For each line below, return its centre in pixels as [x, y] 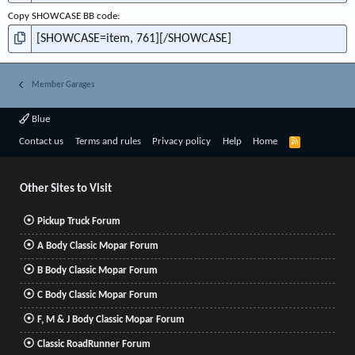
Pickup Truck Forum [78, 221]
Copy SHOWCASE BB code [63, 17]
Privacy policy [181, 142]
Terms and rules [108, 142]
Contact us [41, 142]
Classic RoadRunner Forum [94, 344]
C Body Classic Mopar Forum [97, 295]
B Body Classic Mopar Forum [97, 270]
